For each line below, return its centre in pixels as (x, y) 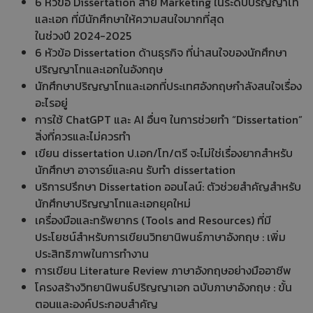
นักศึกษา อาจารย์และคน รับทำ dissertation (135, 169)
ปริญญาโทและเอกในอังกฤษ (99, 69)
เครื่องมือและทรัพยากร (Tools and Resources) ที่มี (153, 220)
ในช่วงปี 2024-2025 (83, 35)
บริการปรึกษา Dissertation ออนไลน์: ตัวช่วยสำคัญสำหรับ (168, 186)
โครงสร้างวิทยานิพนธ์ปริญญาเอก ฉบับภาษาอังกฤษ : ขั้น (163, 287)
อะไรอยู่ (51, 102)
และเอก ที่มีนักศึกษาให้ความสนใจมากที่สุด (130, 19)
